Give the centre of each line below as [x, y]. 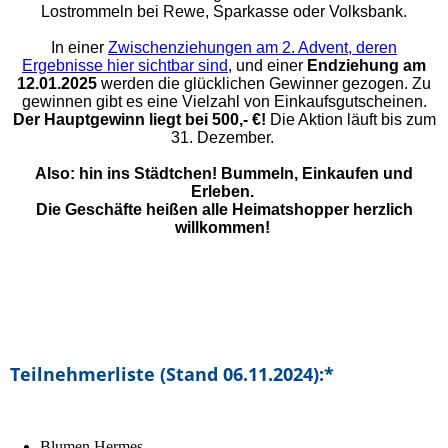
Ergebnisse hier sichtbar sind [125, 66]
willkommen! [222, 228]
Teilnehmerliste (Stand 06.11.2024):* [172, 374]
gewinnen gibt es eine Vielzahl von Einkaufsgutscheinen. [224, 102]
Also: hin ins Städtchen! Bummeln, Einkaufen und [224, 174]
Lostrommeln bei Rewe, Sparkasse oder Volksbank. [224, 12]
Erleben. [222, 192]
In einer [79, 48]
